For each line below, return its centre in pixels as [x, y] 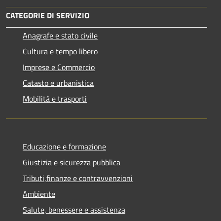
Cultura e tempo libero [60, 52]
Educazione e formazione [64, 147]
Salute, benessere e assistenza [74, 210]
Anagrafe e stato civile [60, 36]
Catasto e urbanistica [58, 83]
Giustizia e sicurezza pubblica [72, 163]
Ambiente [39, 194]
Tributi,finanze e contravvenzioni [78, 178]
